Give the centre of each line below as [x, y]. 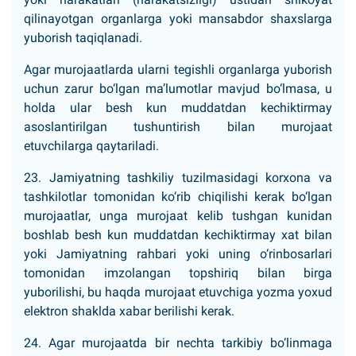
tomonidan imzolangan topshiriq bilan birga [178, 273]
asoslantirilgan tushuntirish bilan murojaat [178, 127]
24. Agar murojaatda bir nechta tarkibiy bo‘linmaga [178, 343]
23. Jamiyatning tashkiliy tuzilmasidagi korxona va [178, 178]
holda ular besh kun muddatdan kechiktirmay [178, 108]
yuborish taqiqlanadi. [83, 38]
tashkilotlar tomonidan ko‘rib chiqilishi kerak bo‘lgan [178, 197]
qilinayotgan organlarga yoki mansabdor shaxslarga [178, 19]
